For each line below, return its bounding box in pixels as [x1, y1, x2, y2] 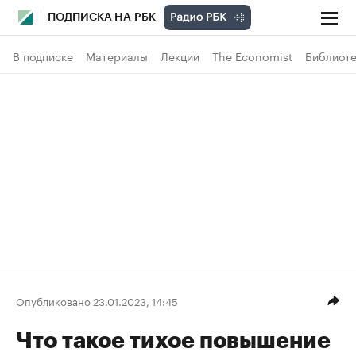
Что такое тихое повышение [16, 330, 331, 352]
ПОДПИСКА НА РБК [48, 12, 156, 23]
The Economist [212, 47, 292, 64]
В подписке [13, 47, 73, 64]
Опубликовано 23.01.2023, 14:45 [16, 292, 178, 308]
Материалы [86, 47, 148, 64]
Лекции [161, 47, 199, 64]
